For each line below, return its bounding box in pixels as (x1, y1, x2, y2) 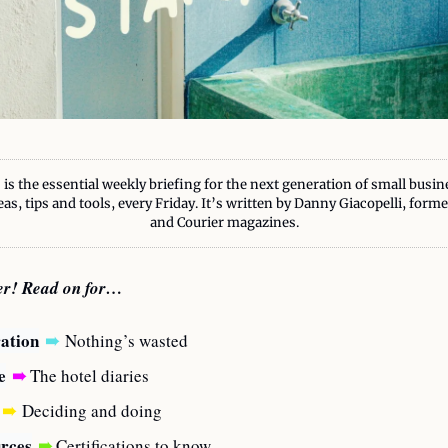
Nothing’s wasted (65, 328, 188, 352)
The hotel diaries (26, 363, 149, 387)
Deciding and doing (22, 398, 162, 422)
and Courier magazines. (149, 213, 299, 231)
